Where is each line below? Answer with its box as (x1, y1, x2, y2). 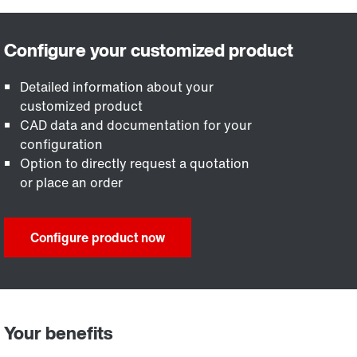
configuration (20, 135, 104, 154)
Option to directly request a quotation (20, 154, 250, 173)
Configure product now (30, 228, 166, 247)
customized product (20, 96, 143, 116)
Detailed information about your (20, 77, 214, 96)
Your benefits (4, 320, 113, 346)
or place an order (20, 173, 124, 192)
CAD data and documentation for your (20, 116, 253, 135)
